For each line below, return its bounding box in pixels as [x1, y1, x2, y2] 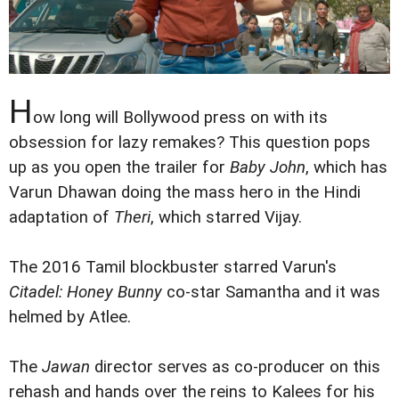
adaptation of [9, 207, 114, 227]
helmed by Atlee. [9, 306, 131, 327]
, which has [305, 157, 387, 177]
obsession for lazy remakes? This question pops [9, 132, 370, 152]
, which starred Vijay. [151, 207, 302, 227]
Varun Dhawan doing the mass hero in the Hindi [9, 182, 361, 202]
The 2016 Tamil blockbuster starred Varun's [9, 256, 337, 277]
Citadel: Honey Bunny [9, 281, 162, 302]
